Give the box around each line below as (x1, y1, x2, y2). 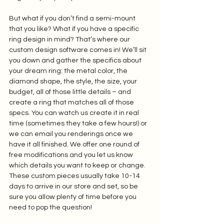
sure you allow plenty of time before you (9, 193, 138, 201)
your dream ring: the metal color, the (9, 67, 129, 75)
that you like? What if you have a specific (9, 25, 140, 33)
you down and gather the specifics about (9, 57, 143, 64)
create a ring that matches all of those (9, 99, 135, 106)
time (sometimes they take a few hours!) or (9, 120, 148, 127)
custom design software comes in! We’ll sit (9, 46, 148, 54)
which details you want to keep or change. (9, 162, 147, 169)
